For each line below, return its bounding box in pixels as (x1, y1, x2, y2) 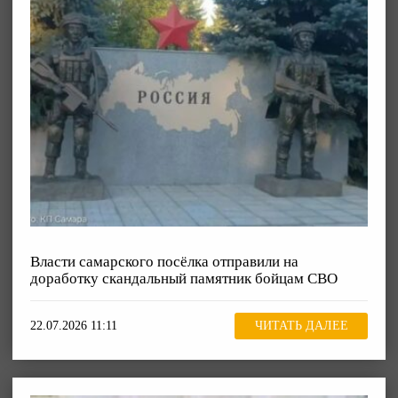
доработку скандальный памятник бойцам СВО (30, 269, 338, 287)
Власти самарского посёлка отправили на (30, 252, 298, 270)
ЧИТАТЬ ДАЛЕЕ (254, 319, 348, 333)
